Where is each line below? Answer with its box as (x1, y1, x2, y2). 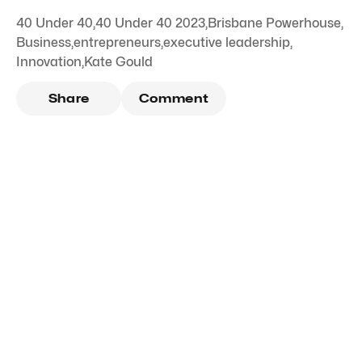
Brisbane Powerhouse (208, 15, 341, 32)
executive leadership (163, 35, 290, 51)
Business (16, 35, 71, 51)
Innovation (16, 54, 82, 70)
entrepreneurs (74, 35, 161, 51)
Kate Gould (84, 54, 153, 70)
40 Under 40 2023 (95, 15, 205, 32)
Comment (138, 91, 209, 107)
